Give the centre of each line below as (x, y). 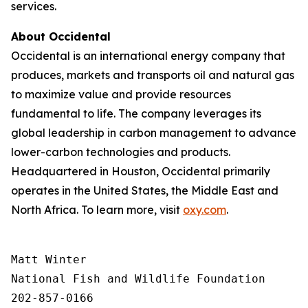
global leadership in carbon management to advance (154, 133)
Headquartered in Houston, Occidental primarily (141, 171)
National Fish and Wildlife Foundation (138, 279)
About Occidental (61, 36)
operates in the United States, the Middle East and (145, 190)
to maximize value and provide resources (121, 94)
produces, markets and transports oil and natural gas (153, 75)
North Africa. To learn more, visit (97, 210)
